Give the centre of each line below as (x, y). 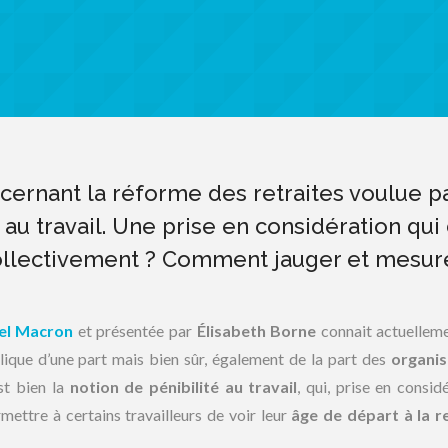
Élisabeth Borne (256, 330)
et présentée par (135, 330)
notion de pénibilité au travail (180, 386)
